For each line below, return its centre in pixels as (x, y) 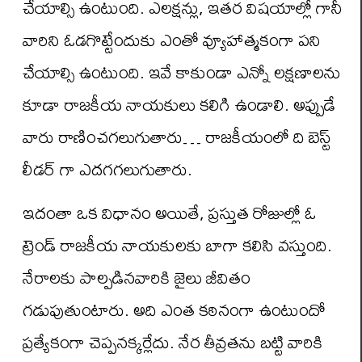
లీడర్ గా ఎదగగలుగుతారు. (107, 169)
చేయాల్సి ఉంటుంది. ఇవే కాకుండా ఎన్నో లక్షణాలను (182, 72)
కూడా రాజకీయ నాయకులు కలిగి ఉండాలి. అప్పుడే (179, 104)
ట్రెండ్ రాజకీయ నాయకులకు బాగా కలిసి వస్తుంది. (177, 245)
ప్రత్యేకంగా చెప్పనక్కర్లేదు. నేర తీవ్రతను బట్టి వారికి (173, 342)
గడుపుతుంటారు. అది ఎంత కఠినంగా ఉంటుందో (174, 310)
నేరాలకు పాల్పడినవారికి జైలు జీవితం (137, 278)
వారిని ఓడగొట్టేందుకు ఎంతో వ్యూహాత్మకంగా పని (172, 40)
